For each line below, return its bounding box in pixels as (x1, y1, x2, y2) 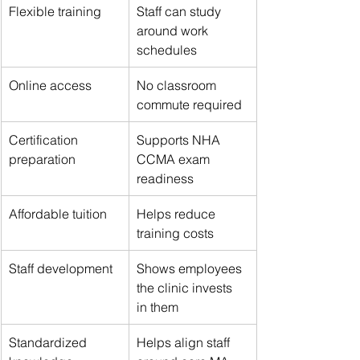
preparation (9, 150, 76, 167)
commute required (137, 96, 242, 112)
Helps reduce (137, 205, 219, 222)
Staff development (9, 260, 112, 276)
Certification (9, 131, 81, 148)
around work (137, 22, 211, 39)
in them (137, 298, 178, 315)
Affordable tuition (9, 205, 107, 222)
